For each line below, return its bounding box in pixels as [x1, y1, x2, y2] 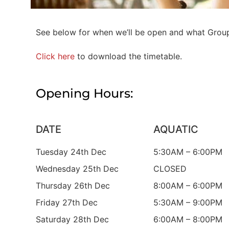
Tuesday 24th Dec [36, 147, 106, 157]
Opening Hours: [36, 86, 133, 101]
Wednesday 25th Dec [36, 164, 119, 174]
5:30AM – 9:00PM [153, 197, 223, 208]
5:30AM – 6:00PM [153, 147, 223, 157]
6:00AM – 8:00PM [153, 214, 223, 225]
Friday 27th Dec [36, 197, 98, 208]
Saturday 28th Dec [36, 214, 109, 225]
